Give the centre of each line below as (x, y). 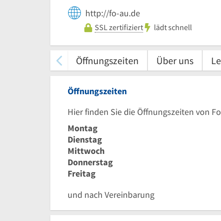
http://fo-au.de (113, 13)
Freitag (82, 173)
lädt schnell (173, 27)
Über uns (175, 60)
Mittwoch (86, 150)
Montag (83, 128)
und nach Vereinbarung (111, 194)
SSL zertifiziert (119, 27)
